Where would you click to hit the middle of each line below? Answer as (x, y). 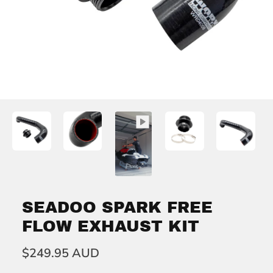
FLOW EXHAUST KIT (111, 226)
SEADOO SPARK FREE (117, 207)
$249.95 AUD (61, 253)
